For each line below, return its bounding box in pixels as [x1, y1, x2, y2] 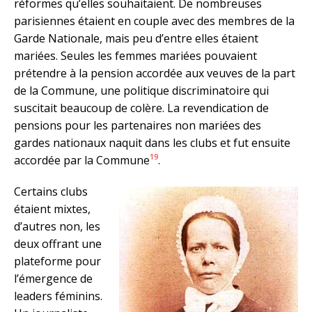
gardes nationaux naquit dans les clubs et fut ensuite [14, 134, 290, 150]
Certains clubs [14, 183, 88, 199]
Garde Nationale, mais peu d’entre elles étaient [14, 30, 258, 46]
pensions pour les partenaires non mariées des [14, 117, 261, 133]
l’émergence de [14, 270, 93, 286]
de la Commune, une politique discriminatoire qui [14, 82, 269, 98]
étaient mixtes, [14, 201, 91, 217]
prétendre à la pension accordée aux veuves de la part [14, 65, 295, 81]
